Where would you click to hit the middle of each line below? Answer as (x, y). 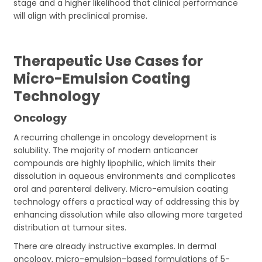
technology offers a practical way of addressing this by (127, 201)
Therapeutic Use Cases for (108, 61)
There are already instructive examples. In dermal (115, 246)
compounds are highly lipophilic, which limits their (115, 163)
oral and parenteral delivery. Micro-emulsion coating (121, 189)
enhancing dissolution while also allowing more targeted (128, 214)
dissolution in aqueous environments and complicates (125, 176)
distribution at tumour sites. (70, 227)
